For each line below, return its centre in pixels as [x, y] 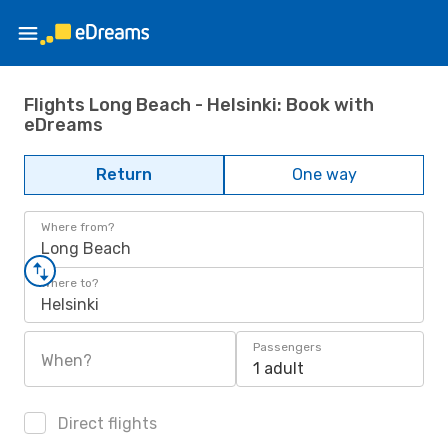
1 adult [278, 368]
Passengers [287, 347]
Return [124, 174]
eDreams [63, 124]
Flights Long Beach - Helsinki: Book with [199, 104]
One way [324, 174]
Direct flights [105, 423]
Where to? [69, 283]
